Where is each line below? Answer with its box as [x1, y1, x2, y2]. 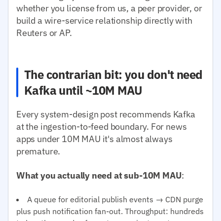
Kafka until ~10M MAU [24, 82, 142, 98]
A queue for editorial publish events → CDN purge [27, 194, 203, 204]
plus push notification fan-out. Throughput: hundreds [16, 206, 204, 216]
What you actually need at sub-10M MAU [16, 169, 182, 181]
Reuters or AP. [16, 27, 72, 38]
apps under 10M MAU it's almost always [16, 133, 173, 145]
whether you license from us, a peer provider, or [16, 2, 202, 14]
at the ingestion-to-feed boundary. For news [16, 120, 187, 132]
